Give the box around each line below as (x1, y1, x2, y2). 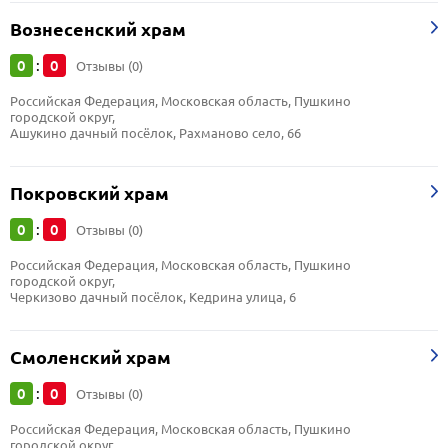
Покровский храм (10, 183, 169, 204)
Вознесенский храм (10, 19, 186, 40)
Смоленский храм (10, 347, 171, 368)
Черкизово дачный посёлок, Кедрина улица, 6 (10, 289, 296, 305)
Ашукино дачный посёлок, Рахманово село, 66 (10, 125, 301, 141)
